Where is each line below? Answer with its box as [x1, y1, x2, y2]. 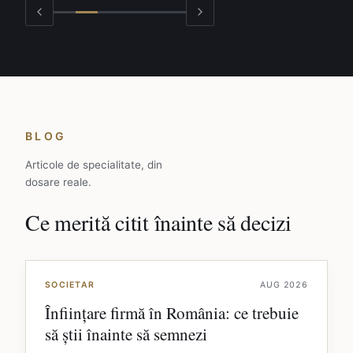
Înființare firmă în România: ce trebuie [45, 302, 299, 325]
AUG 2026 [260, 280, 308, 291]
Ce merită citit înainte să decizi [25, 207, 292, 238]
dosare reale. [25, 176, 91, 189]
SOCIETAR [45, 280, 95, 291]
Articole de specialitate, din [25, 158, 162, 172]
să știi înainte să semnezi [45, 323, 207, 346]
